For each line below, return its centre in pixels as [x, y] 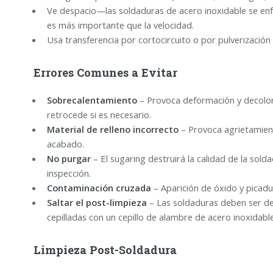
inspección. [69, 173]
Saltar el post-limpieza [97, 202]
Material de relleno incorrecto [112, 129]
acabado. [65, 144]
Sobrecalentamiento [92, 100]
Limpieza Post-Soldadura [105, 250]
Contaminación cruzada [99, 187]
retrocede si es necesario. [99, 114]
